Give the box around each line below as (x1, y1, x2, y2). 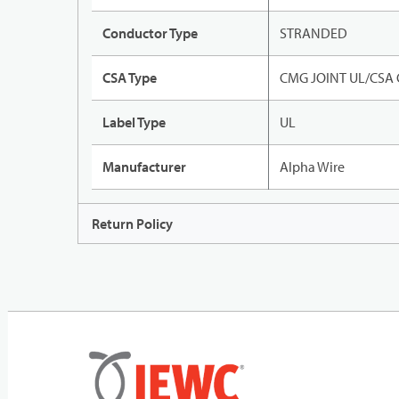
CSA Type (102, 69, 157, 87)
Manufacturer (102, 158, 186, 176)
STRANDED (280, 24, 347, 43)
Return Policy (92, 215, 173, 233)
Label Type (102, 113, 166, 132)
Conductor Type (102, 24, 198, 43)
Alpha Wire (280, 158, 345, 176)
